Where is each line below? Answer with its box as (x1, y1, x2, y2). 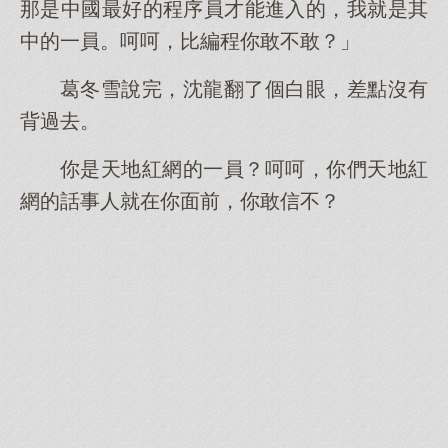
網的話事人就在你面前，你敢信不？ (20, 190, 340, 212)
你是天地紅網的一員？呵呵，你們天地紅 (60, 158, 428, 180)
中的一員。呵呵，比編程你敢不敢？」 (20, 30, 360, 52)
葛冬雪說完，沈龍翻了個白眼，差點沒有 (60, 78, 428, 100)
